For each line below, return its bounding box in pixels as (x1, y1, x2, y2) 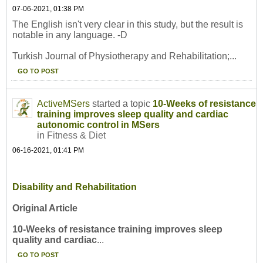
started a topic (90, 99, 153, 109)
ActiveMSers (37, 99, 90, 109)
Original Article (12, 203, 77, 214)
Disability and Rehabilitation (12, 182, 137, 193)
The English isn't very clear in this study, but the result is (12, 19, 243, 30)
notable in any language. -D (12, 30, 127, 41)
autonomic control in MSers (37, 120, 160, 130)
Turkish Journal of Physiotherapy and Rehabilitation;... (12, 51, 237, 62)
